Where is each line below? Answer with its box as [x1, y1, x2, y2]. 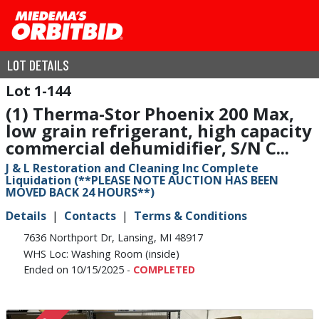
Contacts [64, 208, 116, 224]
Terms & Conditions [134, 208, 247, 224]
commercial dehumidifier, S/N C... [6, 136, 289, 159]
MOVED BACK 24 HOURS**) [6, 184, 155, 200]
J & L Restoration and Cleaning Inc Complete [6, 160, 258, 176]
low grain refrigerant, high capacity [6, 119, 312, 142]
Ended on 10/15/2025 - [23, 262, 134, 276]
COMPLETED [133, 262, 196, 276]
